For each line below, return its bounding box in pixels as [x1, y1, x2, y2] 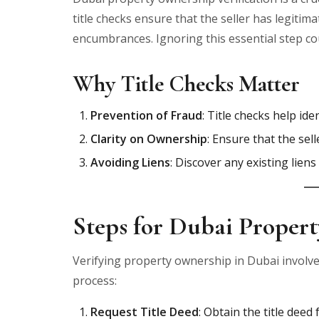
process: [73, 272, 117, 288]
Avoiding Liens [90, 154, 170, 170]
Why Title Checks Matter [73, 69, 300, 98]
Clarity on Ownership [90, 130, 207, 147]
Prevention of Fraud [90, 107, 202, 123]
